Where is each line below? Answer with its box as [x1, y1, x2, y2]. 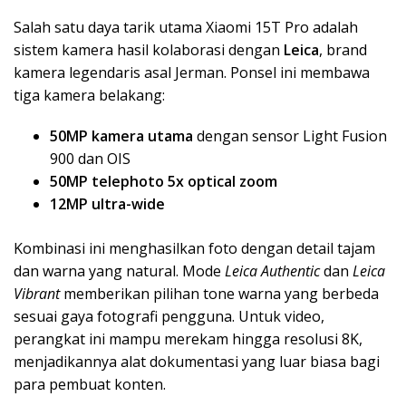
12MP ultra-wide [50, 193, 165, 214]
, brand [319, 39, 367, 60]
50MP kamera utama [50, 125, 193, 146]
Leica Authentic [225, 260, 320, 281]
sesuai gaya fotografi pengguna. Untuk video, [14, 305, 324, 326]
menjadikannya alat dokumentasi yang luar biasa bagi [14, 351, 380, 372]
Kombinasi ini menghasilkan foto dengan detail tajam [14, 237, 375, 258]
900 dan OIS [50, 148, 130, 169]
